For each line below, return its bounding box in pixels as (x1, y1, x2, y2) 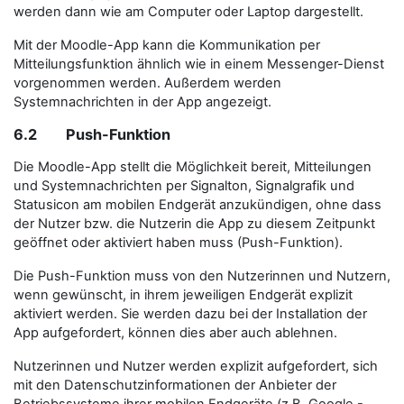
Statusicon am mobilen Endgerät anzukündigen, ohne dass (14, 196, 381, 213)
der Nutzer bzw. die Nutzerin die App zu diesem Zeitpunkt (14, 215, 375, 232)
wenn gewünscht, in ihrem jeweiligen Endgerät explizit (14, 286, 353, 303)
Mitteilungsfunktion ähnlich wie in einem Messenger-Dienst (14, 55, 384, 72)
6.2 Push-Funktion (14, 124, 170, 143)
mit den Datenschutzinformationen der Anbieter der (14, 376, 336, 393)
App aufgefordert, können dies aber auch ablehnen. (14, 324, 337, 341)
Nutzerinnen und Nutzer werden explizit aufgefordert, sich (14, 357, 378, 374)
